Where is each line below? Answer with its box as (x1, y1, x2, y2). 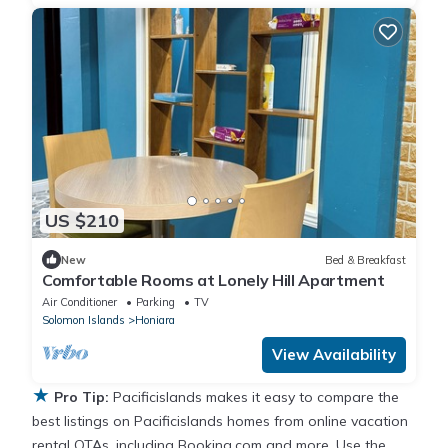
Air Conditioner (42, 295, 117, 310)
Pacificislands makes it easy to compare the (113, 388, 399, 407)
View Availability (272, 345, 396, 365)
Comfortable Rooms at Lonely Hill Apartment (42, 270, 385, 291)
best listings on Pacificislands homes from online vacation (32, 412, 408, 431)
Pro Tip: (54, 388, 109, 407)
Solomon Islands (42, 313, 125, 328)
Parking (136, 295, 175, 310)
